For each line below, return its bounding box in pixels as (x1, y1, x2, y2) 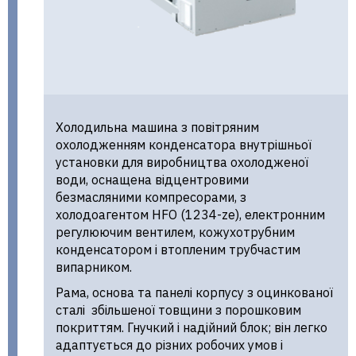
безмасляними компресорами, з (56, 189, 246, 205)
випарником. (56, 259, 132, 275)
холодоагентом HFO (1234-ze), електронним (56, 207, 325, 222)
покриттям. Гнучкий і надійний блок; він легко (56, 319, 327, 335)
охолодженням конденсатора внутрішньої (56, 137, 311, 153)
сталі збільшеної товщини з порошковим (56, 302, 301, 318)
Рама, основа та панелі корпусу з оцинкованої (56, 284, 333, 300)
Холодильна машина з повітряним (56, 119, 259, 135)
